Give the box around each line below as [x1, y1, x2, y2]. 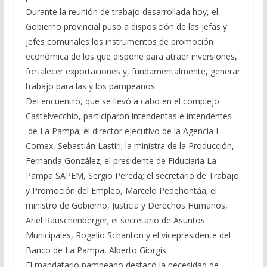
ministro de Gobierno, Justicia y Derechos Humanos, [25, 199, 228, 211]
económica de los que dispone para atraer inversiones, [25, 50, 237, 62]
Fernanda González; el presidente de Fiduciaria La [25, 154, 216, 166]
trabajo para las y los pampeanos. [25, 80, 157, 92]
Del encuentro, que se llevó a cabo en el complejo [25, 95, 219, 107]
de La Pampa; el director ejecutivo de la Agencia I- [25, 125, 221, 136]
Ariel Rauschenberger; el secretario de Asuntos [25, 214, 205, 226]
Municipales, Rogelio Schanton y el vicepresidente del [25, 229, 231, 241]
